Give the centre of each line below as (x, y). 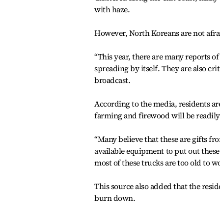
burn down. (115, 198)
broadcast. (112, 80)
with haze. (112, 9)
